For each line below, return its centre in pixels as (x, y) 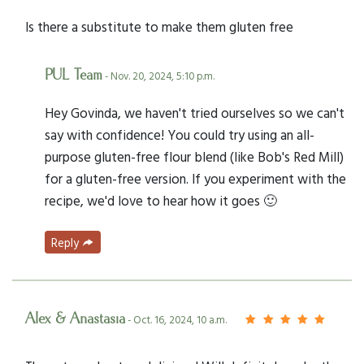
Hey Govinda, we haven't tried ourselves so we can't (195, 112)
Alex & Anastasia (75, 319)
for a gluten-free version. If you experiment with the (195, 178)
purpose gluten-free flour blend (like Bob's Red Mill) (194, 156)
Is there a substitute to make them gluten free (159, 26)
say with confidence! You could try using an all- (180, 134)
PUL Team (74, 75)
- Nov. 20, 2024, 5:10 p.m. (158, 76)
